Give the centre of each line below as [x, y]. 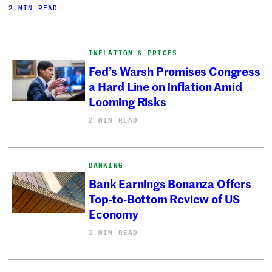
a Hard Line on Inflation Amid [165, 86]
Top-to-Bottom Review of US [165, 199]
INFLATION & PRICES [133, 53]
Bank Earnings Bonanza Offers [170, 183]
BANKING [106, 165]
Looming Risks [127, 101]
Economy [114, 214]
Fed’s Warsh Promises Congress [175, 71]
